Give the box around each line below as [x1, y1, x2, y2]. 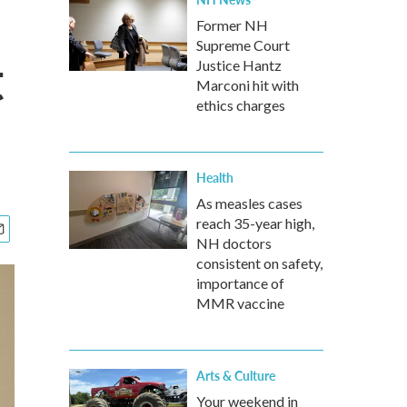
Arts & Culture [196, 366, 275, 384]
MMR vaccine [196, 294, 284, 312]
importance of [196, 274, 284, 292]
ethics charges [196, 96, 285, 114]
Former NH [196, 16, 268, 34]
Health [196, 168, 233, 186]
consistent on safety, [196, 254, 323, 272]
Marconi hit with [196, 76, 299, 94]
